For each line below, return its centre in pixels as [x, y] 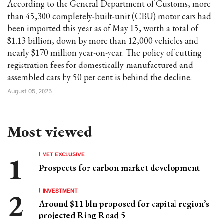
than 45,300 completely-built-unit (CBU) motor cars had [109, 16]
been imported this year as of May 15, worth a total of [103, 28]
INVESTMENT [60, 190]
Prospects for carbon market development [119, 167]
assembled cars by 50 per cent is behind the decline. [99, 77]
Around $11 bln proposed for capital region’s [124, 204]
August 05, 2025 [30, 91]
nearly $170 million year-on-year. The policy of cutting [105, 53]
